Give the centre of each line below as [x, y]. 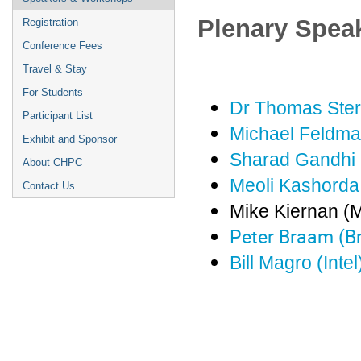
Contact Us [49, 186]
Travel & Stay [55, 69]
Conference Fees [62, 46]
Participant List [58, 116]
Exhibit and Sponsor [70, 139]
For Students [53, 92]
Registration [50, 22]
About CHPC [52, 162]
